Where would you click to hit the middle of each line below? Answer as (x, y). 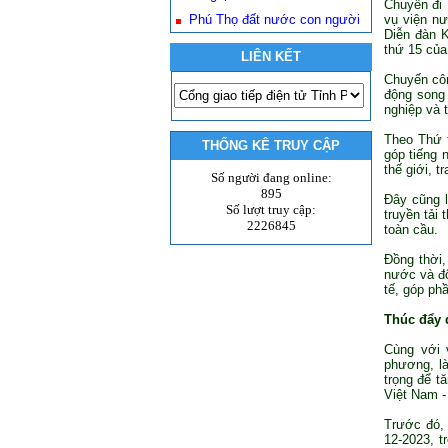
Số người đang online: (271, 177)
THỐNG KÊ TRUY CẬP (271, 145)
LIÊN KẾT (271, 56)
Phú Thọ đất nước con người (274, 19)
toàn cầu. (411, 229)
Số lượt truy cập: (271, 209)
